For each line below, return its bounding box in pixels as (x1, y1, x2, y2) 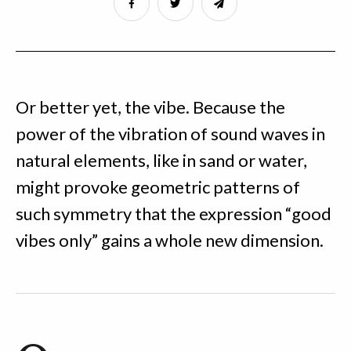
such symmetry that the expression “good (16, 203, 331, 225)
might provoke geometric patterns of (16, 176, 300, 198)
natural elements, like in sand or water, (16, 150, 307, 172)
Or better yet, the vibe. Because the (16, 96, 285, 118)
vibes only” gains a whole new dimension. (16, 230, 324, 251)
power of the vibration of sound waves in (16, 123, 325, 145)
